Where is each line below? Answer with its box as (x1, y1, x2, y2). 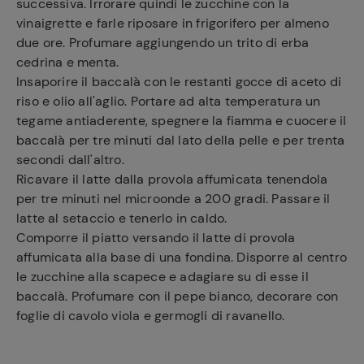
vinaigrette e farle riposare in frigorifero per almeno (16, 15, 329, 32)
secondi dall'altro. (16, 151, 124, 168)
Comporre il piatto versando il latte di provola (16, 229, 296, 246)
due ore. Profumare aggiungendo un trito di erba (16, 34, 310, 51)
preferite (118, 304, 184, 323)
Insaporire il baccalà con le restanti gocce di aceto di (16, 73, 342, 90)
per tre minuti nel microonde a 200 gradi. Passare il (16, 190, 331, 207)
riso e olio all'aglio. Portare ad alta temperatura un (16, 93, 321, 110)
